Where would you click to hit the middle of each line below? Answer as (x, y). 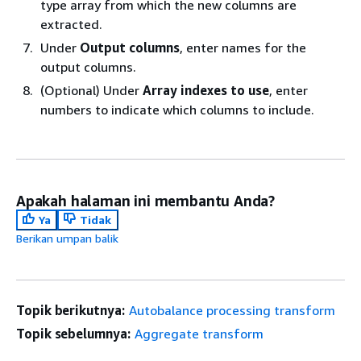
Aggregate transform (199, 334)
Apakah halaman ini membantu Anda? (146, 201)
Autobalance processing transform (232, 310)
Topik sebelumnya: (73, 334)
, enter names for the (243, 48)
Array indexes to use (206, 90)
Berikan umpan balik (67, 238)
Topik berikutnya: (71, 310)
